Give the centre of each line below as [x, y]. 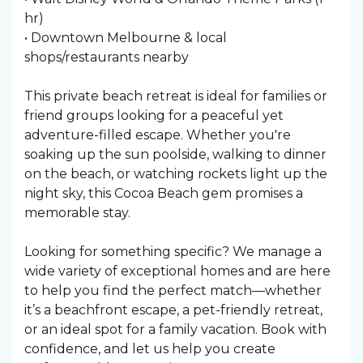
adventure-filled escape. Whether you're [158, 135]
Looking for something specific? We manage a [173, 252]
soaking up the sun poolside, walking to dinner [175, 154]
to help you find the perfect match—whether [173, 290]
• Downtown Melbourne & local [126, 38]
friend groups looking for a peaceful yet [154, 115]
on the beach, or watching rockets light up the [176, 174]
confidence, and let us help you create [150, 349]
